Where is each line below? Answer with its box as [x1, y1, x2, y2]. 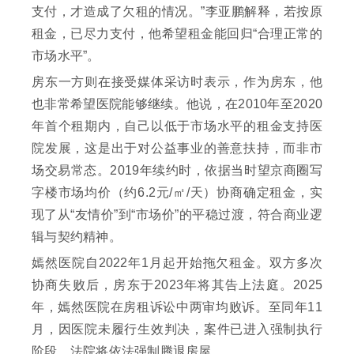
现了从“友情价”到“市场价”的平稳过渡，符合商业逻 [32, 208, 322, 222]
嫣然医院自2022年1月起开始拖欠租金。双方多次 [32, 256, 322, 270]
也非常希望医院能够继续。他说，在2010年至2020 [32, 97, 322, 111]
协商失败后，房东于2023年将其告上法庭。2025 [32, 278, 322, 292]
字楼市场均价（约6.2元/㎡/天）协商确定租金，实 [32, 186, 322, 200]
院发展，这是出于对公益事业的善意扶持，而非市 [32, 141, 322, 156]
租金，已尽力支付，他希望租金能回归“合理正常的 [32, 27, 322, 41]
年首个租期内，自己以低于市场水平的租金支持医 [32, 119, 322, 134]
